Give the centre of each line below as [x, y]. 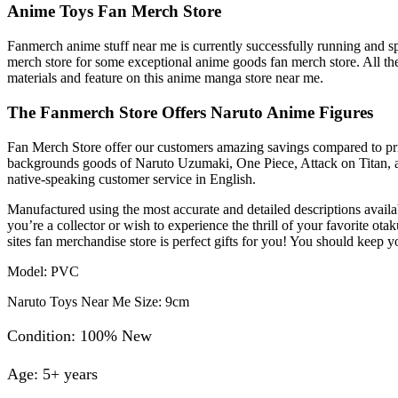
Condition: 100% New [80, 335]
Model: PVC [43, 271]
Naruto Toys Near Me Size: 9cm [98, 301]
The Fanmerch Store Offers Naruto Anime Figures [190, 112]
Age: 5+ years [52, 374]
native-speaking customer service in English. [131, 179]
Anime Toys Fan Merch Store [114, 12]
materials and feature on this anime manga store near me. [165, 78]
